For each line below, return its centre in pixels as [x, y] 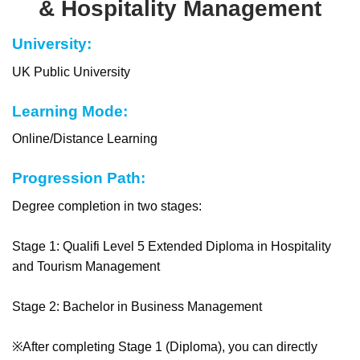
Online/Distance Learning [85, 139]
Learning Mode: [70, 111]
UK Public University [71, 72]
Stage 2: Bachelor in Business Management [137, 306]
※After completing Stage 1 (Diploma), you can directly [165, 346]
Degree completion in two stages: [107, 206]
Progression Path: [79, 178]
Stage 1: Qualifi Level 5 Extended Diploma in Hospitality [172, 246]
